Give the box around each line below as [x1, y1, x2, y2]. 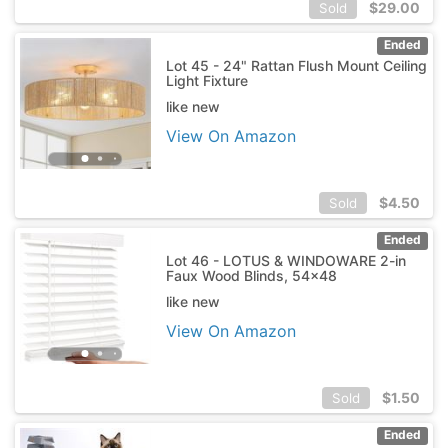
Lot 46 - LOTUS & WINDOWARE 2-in [165, 251, 406, 269]
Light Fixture [165, 71, 248, 89]
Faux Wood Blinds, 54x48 [165, 266, 337, 284]
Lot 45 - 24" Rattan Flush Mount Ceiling [165, 56, 427, 74]
